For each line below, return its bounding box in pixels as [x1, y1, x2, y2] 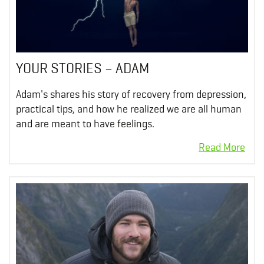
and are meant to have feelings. [16, 117, 154, 130]
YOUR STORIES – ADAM [16, 59, 149, 77]
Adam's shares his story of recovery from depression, [16, 87, 246, 100]
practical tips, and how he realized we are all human [16, 102, 242, 115]
